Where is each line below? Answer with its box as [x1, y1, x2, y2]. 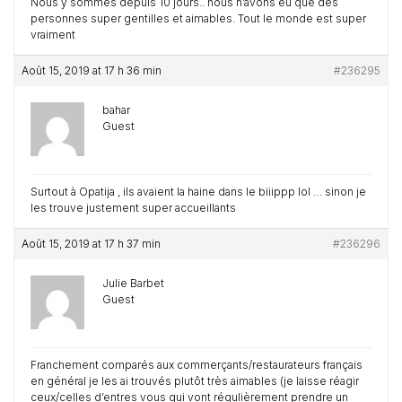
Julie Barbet [102, 276, 164, 290]
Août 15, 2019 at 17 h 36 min [22, 64, 162, 77]
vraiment [31, 28, 75, 41]
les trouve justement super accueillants [31, 201, 236, 214]
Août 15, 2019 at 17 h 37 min [22, 237, 161, 250]
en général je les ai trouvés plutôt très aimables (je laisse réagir [31, 374, 359, 388]
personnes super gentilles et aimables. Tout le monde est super [31, 12, 366, 25]
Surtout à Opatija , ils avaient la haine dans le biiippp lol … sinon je [31, 185, 366, 198]
